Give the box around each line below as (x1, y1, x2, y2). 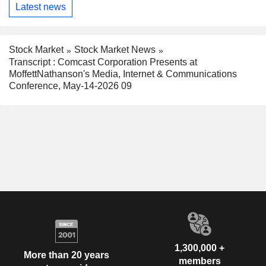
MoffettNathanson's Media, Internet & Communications (9, 68, 237, 79)
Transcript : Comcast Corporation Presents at (9, 56, 197, 67)
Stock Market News (74, 45, 156, 55)
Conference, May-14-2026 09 (9, 80, 132, 91)
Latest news (15, 1, 66, 12)
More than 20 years (24, 250, 109, 261)
